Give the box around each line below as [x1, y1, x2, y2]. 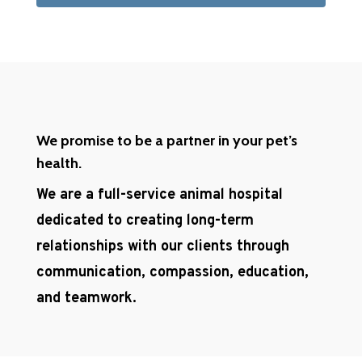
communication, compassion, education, [36, 263, 309, 283]
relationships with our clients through [36, 238, 289, 257]
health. [36, 154, 82, 173]
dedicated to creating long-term [36, 212, 254, 231]
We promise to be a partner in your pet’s [36, 132, 297, 150]
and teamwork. [36, 289, 137, 309]
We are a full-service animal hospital [36, 186, 283, 205]
